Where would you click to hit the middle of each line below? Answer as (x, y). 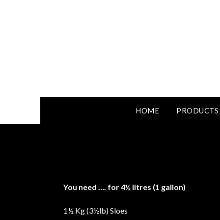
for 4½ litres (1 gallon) (147, 187)
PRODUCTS (197, 110)
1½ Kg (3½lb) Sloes (96, 211)
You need (80, 187)
